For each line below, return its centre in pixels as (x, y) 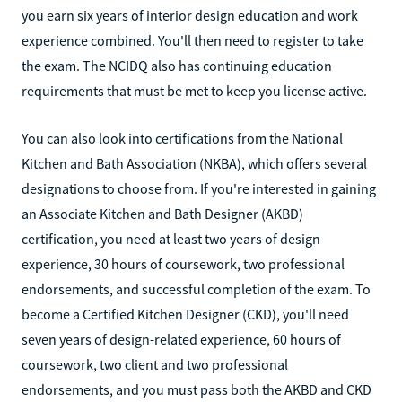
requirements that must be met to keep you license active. (194, 90)
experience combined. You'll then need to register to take (192, 40)
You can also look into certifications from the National (182, 138)
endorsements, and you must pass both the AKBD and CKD (197, 389)
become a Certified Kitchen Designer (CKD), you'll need (185, 314)
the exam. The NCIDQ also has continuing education (177, 65)
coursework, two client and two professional (155, 364)
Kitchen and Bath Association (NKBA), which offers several (194, 163)
